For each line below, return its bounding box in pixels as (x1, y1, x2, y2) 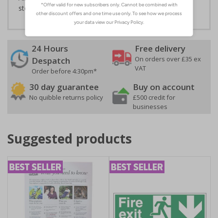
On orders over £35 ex (135, 54, 201, 63)
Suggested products (7, 129, 132, 147)
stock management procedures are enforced (18, 3, 160, 13)
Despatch (32, 54, 70, 66)
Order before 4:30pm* (32, 66, 97, 75)
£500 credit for (133, 92, 175, 102)
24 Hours (32, 42, 68, 54)
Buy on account (133, 81, 195, 92)
